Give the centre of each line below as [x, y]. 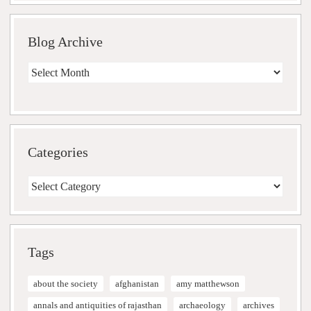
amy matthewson [208, 284]
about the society [66, 284]
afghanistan [137, 284]
